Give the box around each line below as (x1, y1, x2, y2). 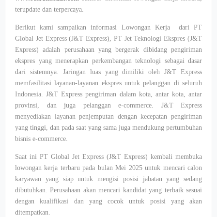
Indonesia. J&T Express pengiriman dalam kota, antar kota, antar (15, 91, 202, 98)
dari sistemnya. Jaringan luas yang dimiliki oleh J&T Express (15, 68, 202, 76)
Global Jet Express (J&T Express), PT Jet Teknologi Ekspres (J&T (15, 35, 202, 42)
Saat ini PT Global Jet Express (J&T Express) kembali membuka (15, 153, 202, 160)
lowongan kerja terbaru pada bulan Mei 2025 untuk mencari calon (15, 164, 202, 171)
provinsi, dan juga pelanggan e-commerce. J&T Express (15, 102, 202, 109)
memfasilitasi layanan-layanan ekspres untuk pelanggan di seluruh (15, 79, 202, 87)
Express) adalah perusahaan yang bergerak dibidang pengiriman (15, 46, 202, 53)
